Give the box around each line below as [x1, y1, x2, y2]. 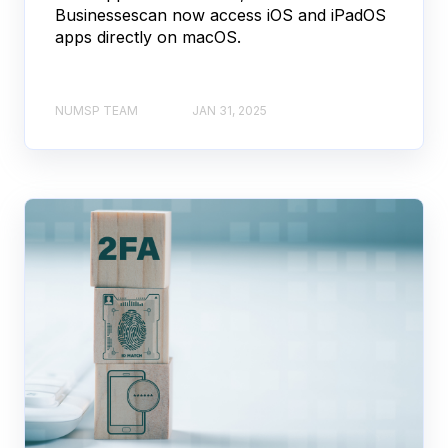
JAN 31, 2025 [192, 102, 267, 118]
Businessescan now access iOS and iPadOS [55, 5, 386, 26]
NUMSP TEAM [55, 102, 138, 118]
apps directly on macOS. [55, 27, 241, 48]
